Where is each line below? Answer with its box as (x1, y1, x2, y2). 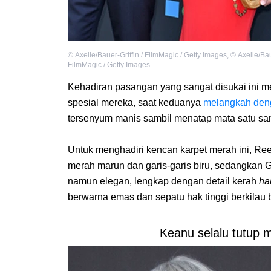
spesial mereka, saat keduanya (68, 97, 203, 108)
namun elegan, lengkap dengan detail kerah (68, 176, 259, 187)
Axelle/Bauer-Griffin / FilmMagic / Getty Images (75, 51, 227, 60)
